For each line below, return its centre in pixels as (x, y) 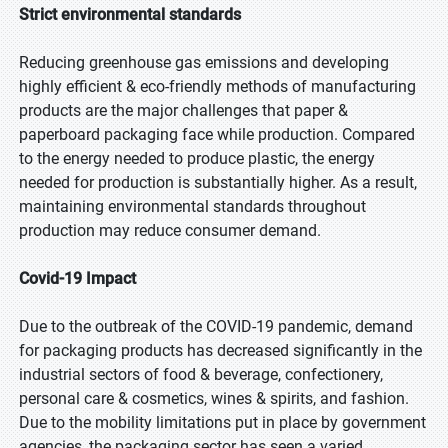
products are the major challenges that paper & (183, 110)
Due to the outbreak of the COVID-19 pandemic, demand (216, 326)
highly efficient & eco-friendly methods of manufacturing (217, 86)
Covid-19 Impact (77, 278)
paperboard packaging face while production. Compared (217, 134)
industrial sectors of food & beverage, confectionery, (201, 374)
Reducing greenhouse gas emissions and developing (204, 62)
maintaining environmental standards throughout (192, 206)
